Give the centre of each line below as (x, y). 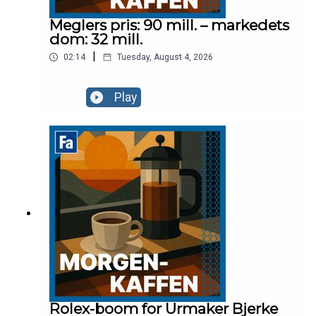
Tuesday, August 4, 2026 (165, 57)
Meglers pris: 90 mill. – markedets (169, 25)
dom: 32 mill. (96, 39)
